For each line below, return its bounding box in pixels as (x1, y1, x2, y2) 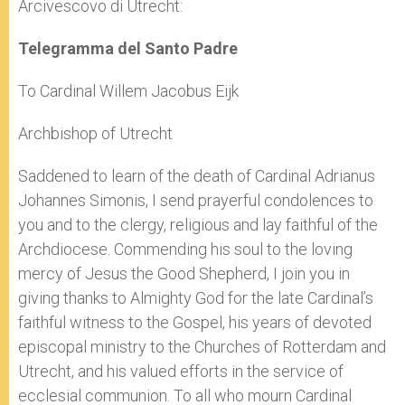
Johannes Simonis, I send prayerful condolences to (18, 191, 373, 211)
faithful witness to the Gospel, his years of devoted (18, 313, 372, 333)
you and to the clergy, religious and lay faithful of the (18, 215, 378, 235)
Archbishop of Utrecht (18, 124, 173, 144)
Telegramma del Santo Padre (18, 39, 238, 59)
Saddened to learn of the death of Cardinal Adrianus (18, 166, 375, 186)
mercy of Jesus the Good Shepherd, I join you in (18, 264, 350, 284)
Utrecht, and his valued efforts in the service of (18, 362, 344, 381)
